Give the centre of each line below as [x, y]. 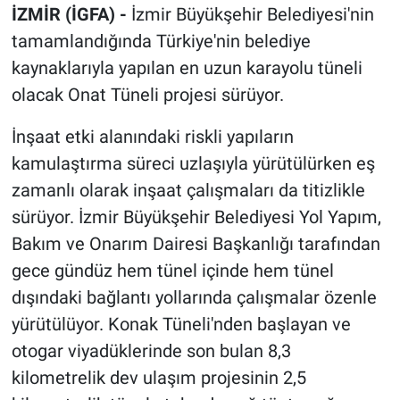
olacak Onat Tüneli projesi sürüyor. [147, 95]
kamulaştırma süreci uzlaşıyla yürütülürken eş [193, 164]
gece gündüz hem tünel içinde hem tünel [172, 271]
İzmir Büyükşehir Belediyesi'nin [252, 15]
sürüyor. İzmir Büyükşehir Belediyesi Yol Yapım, [196, 217]
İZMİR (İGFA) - [71, 15]
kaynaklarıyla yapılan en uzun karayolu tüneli [187, 68]
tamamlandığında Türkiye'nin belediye [161, 42]
